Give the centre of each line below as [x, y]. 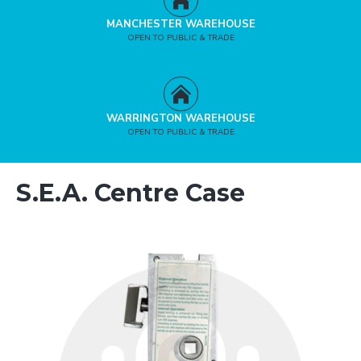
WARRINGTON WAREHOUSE [180, 118]
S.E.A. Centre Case [131, 193]
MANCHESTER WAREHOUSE [180, 24]
